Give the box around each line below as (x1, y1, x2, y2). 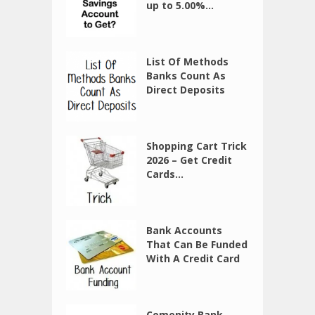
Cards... (146, 167, 184, 181)
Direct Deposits (146, 83, 226, 97)
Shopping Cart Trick (146, 139, 247, 153)
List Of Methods (146, 55, 229, 69)
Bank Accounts (146, 224, 223, 238)
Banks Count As (146, 69, 226, 83)
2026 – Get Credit (146, 153, 233, 167)
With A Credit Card (146, 252, 240, 266)
